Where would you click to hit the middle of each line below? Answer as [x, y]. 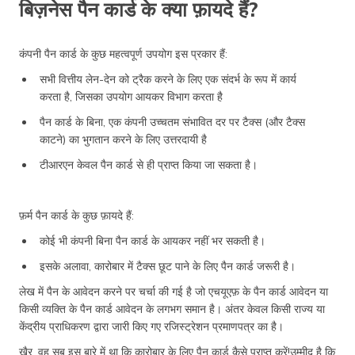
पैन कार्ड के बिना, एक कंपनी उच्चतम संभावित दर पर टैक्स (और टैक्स [172, 122]
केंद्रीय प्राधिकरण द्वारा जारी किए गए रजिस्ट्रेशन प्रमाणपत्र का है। [151, 326]
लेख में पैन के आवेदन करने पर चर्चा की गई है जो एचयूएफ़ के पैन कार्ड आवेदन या [174, 291]
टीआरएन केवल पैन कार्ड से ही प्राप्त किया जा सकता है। [149, 164]
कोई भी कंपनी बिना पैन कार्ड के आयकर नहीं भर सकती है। [153, 240]
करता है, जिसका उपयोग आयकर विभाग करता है [131, 96]
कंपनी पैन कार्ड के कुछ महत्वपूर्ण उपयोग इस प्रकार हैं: [123, 53]
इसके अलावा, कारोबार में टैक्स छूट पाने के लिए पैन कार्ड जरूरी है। [168, 266]
